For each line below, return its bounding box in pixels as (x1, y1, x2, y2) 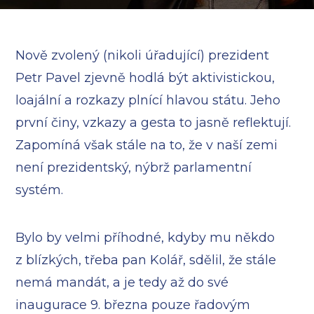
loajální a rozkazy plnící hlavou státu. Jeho (15, 93, 281, 108)
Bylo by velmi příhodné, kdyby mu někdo (15, 230, 275, 245)
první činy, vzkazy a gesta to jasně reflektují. (15, 115, 292, 130)
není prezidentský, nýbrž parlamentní (15, 160, 252, 175)
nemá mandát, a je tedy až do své (15, 275, 229, 290)
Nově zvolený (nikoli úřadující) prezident (15, 48, 270, 63)
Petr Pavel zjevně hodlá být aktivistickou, (15, 70, 275, 86)
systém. (15, 182, 64, 198)
